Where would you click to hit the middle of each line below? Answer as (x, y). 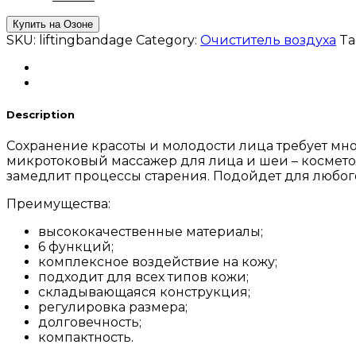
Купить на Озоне (53, 24)
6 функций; (76, 247)
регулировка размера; (113, 308)
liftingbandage (86, 40)
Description (41, 115)
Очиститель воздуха (268, 40)
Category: (168, 40)
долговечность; (90, 323)
